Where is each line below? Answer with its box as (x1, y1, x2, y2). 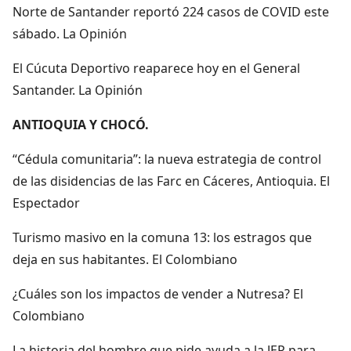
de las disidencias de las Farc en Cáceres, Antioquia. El (13, 172, 330, 190)
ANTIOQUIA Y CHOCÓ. (13, 115, 149, 133)
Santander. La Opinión (13, 81, 143, 99)
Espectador (13, 194, 80, 212)
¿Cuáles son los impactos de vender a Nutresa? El (13, 284, 303, 302)
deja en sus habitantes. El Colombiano (13, 250, 237, 268)
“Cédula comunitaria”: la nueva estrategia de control (13, 150, 321, 168)
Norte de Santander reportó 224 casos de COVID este (13, 2, 329, 20)
